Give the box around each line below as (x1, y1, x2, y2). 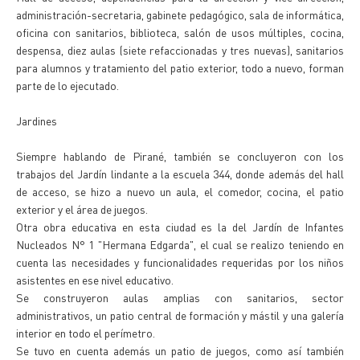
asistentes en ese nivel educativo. (16, 272, 174, 287)
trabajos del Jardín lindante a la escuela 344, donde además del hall (16, 166, 344, 181)
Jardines (16, 113, 57, 128)
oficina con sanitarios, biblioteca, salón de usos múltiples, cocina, (16, 25, 344, 39)
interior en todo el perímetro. (16, 325, 155, 340)
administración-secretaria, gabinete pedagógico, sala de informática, (16, 7, 344, 22)
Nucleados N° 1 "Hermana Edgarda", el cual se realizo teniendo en (16, 237, 344, 252)
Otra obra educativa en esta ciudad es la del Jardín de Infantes (16, 219, 344, 234)
